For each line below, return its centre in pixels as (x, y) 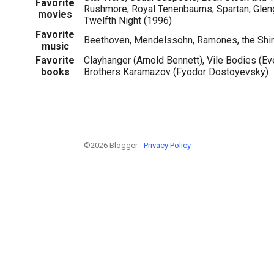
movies (55, 14)
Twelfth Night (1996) (128, 20)
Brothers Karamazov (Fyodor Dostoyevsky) (176, 72)
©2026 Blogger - (113, 145)
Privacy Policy (167, 145)
